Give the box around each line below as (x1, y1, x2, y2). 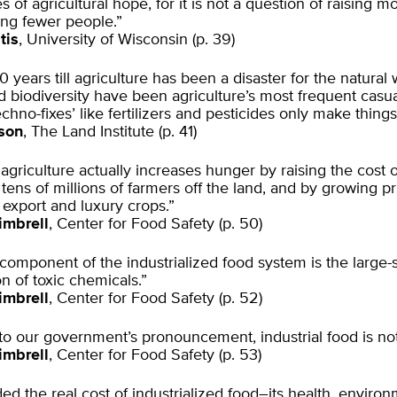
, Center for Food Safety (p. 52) (49, 291, 262, 307)
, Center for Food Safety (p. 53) (49, 347, 261, 363)
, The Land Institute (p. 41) (23, 124, 197, 140)
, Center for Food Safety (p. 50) (49, 216, 262, 232)
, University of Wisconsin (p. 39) (19, 32, 235, 48)
